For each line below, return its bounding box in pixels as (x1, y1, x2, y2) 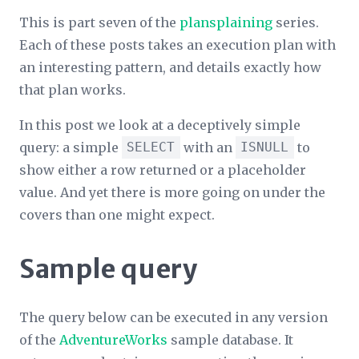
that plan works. (19, 82, 126, 98)
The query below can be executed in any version (19, 309, 328, 325)
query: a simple (19, 139, 122, 155)
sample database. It (167, 332, 293, 348)
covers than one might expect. (19, 207, 215, 223)
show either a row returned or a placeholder (19, 162, 306, 178)
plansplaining (179, 14, 272, 30)
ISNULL (240, 139, 289, 155)
